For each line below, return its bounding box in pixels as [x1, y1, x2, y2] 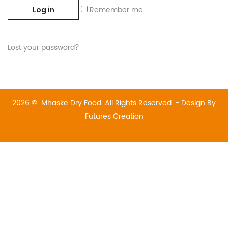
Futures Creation [84, 110, 144, 122]
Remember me [90, 4, 143, 16]
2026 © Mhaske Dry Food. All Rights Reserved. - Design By [12, 97, 216, 109]
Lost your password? [8, 41, 79, 53]
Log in [32, 4, 54, 15]
